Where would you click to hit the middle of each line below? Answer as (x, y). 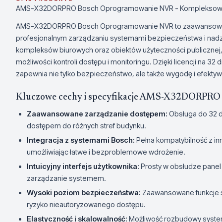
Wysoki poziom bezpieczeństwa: (84, 193)
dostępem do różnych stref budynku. (86, 126)
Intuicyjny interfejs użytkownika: (83, 166)
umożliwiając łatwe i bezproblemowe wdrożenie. (106, 152)
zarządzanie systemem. (66, 178)
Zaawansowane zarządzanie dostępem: (97, 114)
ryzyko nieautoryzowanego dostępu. (86, 204)
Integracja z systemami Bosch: (81, 140)
